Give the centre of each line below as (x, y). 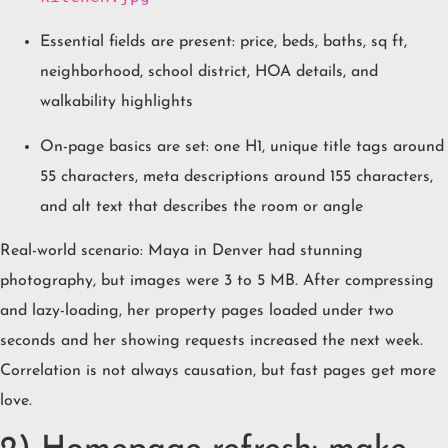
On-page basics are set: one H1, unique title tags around (242, 146)
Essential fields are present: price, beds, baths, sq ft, (223, 42)
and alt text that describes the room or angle (201, 206)
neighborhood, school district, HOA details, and (209, 72)
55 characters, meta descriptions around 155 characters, (236, 176)
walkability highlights (116, 102)
